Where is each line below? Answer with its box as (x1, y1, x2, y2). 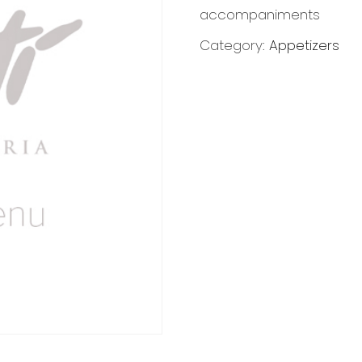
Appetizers (269, 36, 340, 56)
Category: (200, 36, 270, 56)
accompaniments (200, 4, 321, 24)
